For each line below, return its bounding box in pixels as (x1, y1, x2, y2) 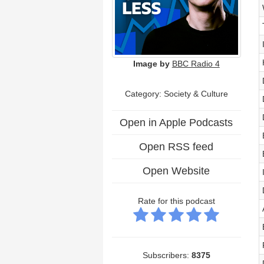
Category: (124, 88, 164, 98)
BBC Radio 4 (171, 58, 220, 68)
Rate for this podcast (137, 196, 215, 206)
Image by (133, 58, 170, 68)
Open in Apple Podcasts (120, 116, 233, 128)
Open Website (143, 164, 210, 177)
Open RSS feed (139, 140, 214, 153)
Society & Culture (163, 88, 228, 98)
